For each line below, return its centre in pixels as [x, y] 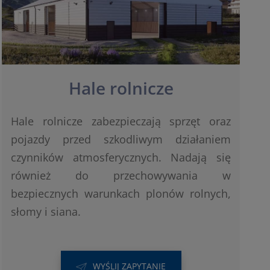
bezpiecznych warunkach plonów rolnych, [121, 194]
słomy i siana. [46, 212]
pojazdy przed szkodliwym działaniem [121, 140]
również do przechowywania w [121, 176]
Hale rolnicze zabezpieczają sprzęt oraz [121, 121]
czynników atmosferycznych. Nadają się [121, 158]
